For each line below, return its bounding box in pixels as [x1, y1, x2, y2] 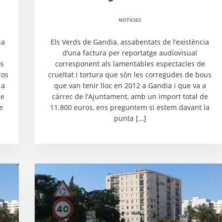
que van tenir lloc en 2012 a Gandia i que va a [54, 81, 206, 90]
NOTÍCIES [118, 16, 141, 23]
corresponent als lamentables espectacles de [55, 59, 205, 68]
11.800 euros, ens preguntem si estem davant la [50, 103, 210, 112]
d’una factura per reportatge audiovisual [62, 48, 197, 57]
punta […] [113, 113, 146, 123]
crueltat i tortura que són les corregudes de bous [48, 70, 212, 79]
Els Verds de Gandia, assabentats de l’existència [51, 37, 209, 47]
